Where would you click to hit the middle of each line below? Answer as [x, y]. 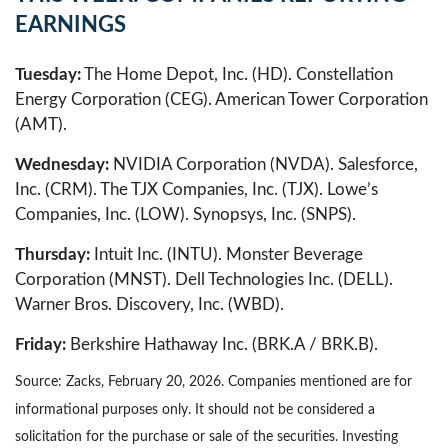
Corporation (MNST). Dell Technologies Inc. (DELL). [204, 279]
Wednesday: [64, 164]
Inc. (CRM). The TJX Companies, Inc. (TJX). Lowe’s [196, 189]
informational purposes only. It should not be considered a [195, 409]
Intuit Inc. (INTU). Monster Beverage [226, 254]
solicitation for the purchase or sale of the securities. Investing [206, 437]
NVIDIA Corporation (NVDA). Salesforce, [265, 164]
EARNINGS [70, 24]
